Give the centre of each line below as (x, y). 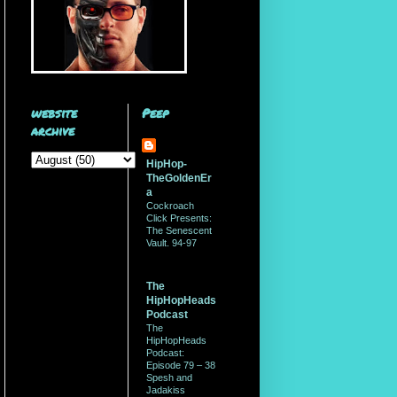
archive (52, 130)
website (54, 113)
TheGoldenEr (179, 178)
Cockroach (170, 206)
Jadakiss (165, 390)
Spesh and (169, 378)
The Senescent (179, 230)
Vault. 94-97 (171, 243)
